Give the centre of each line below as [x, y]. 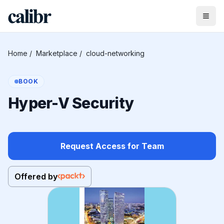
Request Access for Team [112, 146]
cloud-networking [115, 53]
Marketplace [57, 53]
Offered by [36, 176]
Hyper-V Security [71, 103]
